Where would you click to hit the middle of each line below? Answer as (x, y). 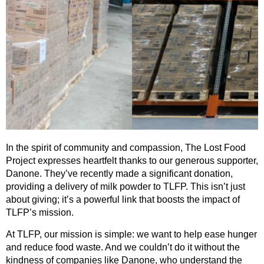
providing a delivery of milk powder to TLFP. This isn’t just (126, 187)
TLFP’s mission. (40, 213)
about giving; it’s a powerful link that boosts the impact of (123, 200)
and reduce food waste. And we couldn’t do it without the (123, 247)
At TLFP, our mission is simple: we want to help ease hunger (131, 234)
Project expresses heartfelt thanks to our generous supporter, (132, 161)
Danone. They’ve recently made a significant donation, (119, 174)
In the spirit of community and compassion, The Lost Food (126, 148)
